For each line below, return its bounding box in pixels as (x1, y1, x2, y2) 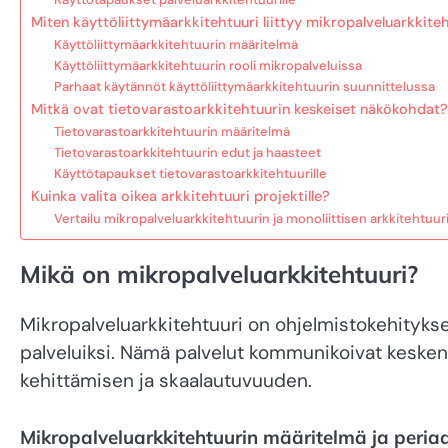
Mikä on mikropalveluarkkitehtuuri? (20, 258, 418, 289)
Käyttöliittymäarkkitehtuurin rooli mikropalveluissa (53, 56, 362, 74)
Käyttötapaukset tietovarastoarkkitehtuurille (53, 164, 327, 182)
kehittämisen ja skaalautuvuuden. (20, 367, 312, 393)
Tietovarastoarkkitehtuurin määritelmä (53, 122, 290, 140)
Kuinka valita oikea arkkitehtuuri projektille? (31, 186, 330, 205)
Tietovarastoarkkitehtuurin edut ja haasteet (53, 143, 321, 161)
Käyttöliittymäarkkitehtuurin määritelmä (53, 35, 298, 53)
